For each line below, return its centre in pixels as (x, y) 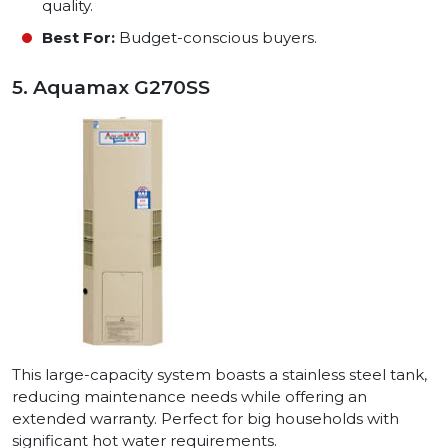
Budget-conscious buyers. (216, 38)
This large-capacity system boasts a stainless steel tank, (219, 375)
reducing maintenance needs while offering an (189, 397)
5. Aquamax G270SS (111, 88)
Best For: (78, 38)
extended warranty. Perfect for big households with (205, 419)
